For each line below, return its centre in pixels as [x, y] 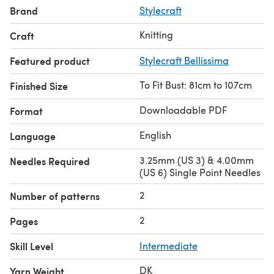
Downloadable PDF [183, 109]
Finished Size [39, 86]
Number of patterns [55, 196]
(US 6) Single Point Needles [200, 172]
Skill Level [31, 246]
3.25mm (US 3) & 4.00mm [197, 160]
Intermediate [168, 245]
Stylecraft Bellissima [184, 60]
